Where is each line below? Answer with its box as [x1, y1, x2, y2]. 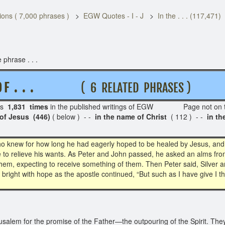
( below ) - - [50, 111, 95, 122]
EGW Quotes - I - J [83, 11, 144, 21]
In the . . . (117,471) [158, 11, 221, 21]
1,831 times [8, 101, 48, 111]
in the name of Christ [95, 111, 167, 122]
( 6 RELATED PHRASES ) [61, 80, 211, 95]
